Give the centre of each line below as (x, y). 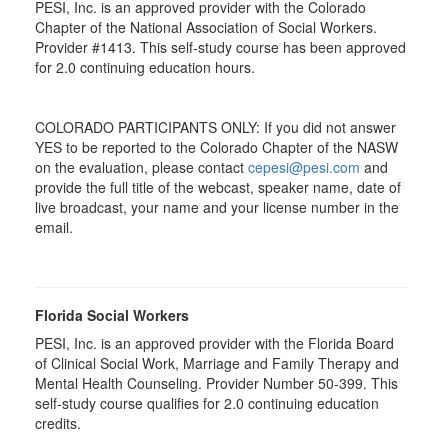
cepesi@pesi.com (304, 167)
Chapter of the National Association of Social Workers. (206, 27)
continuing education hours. (167, 67)
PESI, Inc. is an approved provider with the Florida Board (214, 343)
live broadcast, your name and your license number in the (217, 207)
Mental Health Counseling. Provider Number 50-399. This (216, 383)
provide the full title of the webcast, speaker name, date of (218, 187)
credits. (60, 423)
